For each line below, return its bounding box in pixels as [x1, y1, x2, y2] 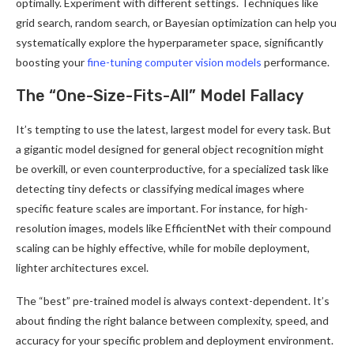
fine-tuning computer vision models [87, 55, 262, 69]
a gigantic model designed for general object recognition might [16, 141, 324, 156]
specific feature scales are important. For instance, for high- [16, 201, 308, 215]
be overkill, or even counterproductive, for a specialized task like [16, 161, 329, 175]
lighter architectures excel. [16, 260, 149, 274]
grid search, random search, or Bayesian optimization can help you [16, 15, 337, 29]
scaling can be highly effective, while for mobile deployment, [16, 240, 310, 254]
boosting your [16, 55, 87, 69]
